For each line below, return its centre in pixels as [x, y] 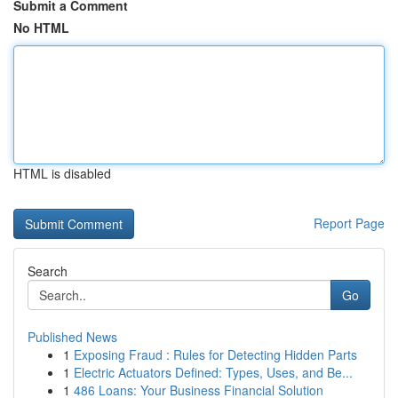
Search [48, 271]
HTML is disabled [62, 173]
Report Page [349, 223]
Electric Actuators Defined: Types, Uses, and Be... [213, 372]
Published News [72, 337]
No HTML [41, 28]
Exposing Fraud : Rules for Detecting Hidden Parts [215, 354]
